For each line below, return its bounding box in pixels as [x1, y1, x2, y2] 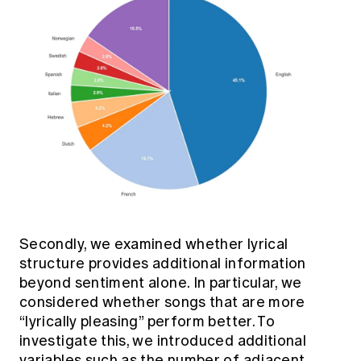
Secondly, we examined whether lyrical [19, 235, 288, 254]
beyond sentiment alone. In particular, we [19, 274, 302, 293]
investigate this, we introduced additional [19, 332, 307, 351]
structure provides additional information [19, 255, 306, 273]
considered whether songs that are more [19, 293, 305, 312]
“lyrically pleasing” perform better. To [19, 313, 276, 331]
